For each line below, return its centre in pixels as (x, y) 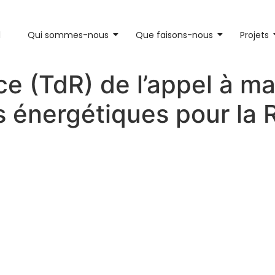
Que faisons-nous (175, 35)
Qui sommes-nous (68, 35)
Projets (255, 35)
